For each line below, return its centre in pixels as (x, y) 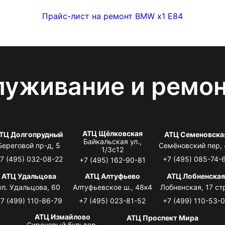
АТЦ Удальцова (29, 176)
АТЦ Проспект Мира (163, 217)
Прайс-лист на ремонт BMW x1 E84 (113, 16)
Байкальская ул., (112, 141)
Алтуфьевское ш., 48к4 (112, 187)
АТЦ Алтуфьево (112, 176)
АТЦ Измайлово (62, 216)
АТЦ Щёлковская (112, 133)
